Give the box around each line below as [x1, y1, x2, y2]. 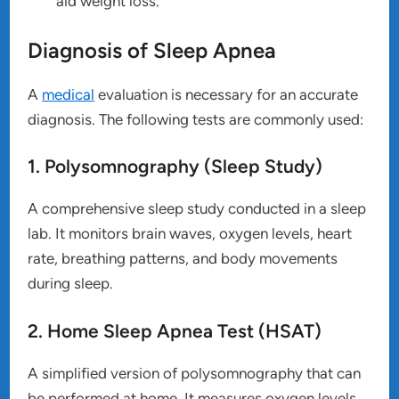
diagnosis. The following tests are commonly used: [28, 110, 364, 128]
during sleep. [28, 274, 114, 293]
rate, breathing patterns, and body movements [28, 249, 338, 268]
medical [42, 85, 95, 103]
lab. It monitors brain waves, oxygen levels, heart [28, 224, 353, 243]
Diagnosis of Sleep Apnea [28, 37, 277, 63]
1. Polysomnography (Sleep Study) [28, 155, 323, 178]
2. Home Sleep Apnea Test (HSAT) [28, 319, 322, 342]
